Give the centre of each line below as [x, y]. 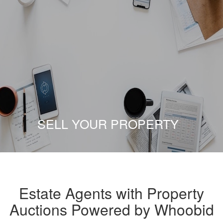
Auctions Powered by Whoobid [111, 209]
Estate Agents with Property [111, 193]
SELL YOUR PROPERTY [108, 123]
